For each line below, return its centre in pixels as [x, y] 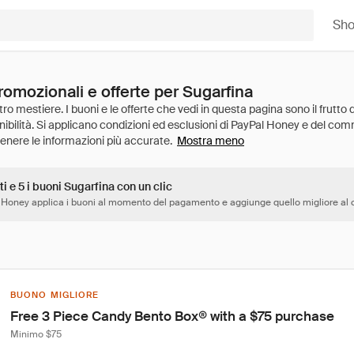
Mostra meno [211, 141]
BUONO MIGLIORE [55, 295]
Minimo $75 [36, 334]
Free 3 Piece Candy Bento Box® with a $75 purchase [172, 316]
